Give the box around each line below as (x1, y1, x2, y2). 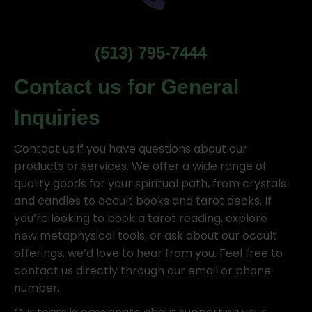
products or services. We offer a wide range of (14, 158, 267, 174)
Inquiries (14, 106, 100, 129)
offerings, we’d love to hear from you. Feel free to (14, 245, 283, 261)
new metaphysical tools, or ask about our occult (14, 228, 277, 244)
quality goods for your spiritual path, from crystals (14, 175, 286, 192)
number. (14, 280, 60, 296)
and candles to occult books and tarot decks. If (14, 193, 272, 209)
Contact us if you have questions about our (14, 141, 247, 157)
